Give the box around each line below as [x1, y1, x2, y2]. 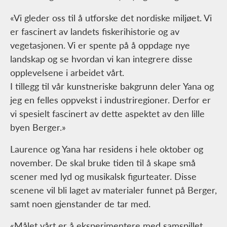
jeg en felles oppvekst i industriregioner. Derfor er [10, 93, 211, 106]
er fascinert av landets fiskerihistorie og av [10, 25, 179, 38]
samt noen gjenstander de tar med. [10, 197, 150, 210]
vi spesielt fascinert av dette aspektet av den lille [10, 107, 205, 120]
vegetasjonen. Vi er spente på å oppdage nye [10, 39, 190, 52]
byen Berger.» [10, 121, 66, 134]
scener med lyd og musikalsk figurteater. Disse [10, 170, 197, 183]
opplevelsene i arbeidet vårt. [10, 66, 124, 79]
